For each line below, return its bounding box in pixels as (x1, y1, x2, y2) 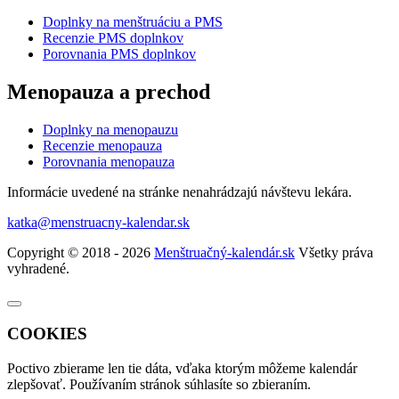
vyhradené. (7, 261, 69, 277)
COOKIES (7, 323, 87, 343)
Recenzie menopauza (43, 138, 162, 154)
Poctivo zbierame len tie (7, 360, 145, 376)
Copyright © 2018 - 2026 (7, 245, 154, 261)
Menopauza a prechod (7, 80, 210, 104)
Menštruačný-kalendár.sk (154, 245, 295, 261)
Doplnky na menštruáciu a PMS (43, 14, 223, 30)
